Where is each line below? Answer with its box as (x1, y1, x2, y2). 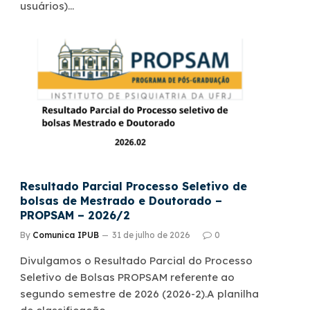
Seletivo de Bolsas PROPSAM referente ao (20, 270, 235, 284)
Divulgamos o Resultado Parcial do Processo (20, 253, 253, 267)
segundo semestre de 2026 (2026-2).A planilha (20, 286, 259, 300)
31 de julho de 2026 (112, 229, 190, 240)
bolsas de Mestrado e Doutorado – (20, 193, 222, 208)
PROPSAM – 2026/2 (20, 208, 130, 222)
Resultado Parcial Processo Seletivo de (20, 179, 247, 193)
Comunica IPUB (33, 229, 99, 240)
